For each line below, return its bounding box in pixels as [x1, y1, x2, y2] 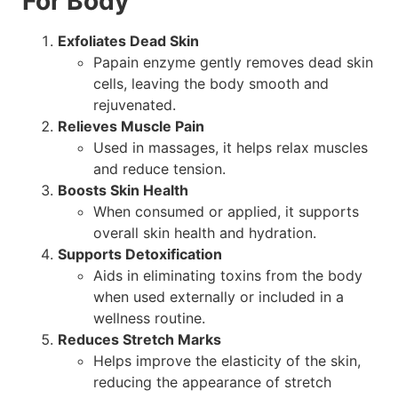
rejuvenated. [93, 96, 176, 115]
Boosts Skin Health [58, 181, 188, 200]
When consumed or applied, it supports [93, 203, 359, 221]
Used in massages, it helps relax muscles [93, 139, 368, 157]
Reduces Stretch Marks [58, 330, 221, 349]
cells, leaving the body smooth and [93, 75, 329, 93]
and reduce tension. [93, 160, 226, 179]
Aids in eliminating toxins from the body [93, 267, 362, 285]
